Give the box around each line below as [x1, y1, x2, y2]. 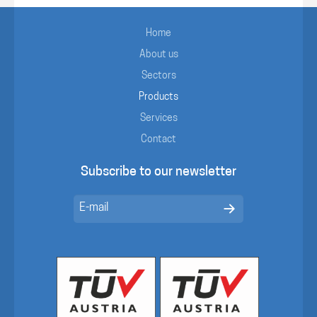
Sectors [141, 70, 176, 81]
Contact [141, 134, 176, 145]
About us [139, 49, 178, 60]
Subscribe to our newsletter [81, 165, 236, 179]
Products [139, 91, 178, 103]
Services [139, 113, 178, 124]
